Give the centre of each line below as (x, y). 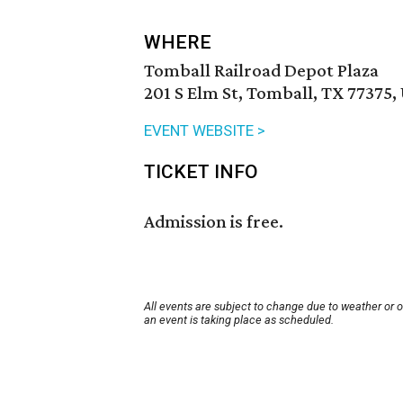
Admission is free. (214, 222)
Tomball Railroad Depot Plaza (261, 71)
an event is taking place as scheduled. (239, 320)
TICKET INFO (201, 172)
